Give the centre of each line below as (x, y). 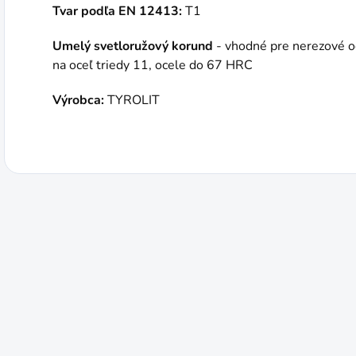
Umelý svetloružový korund (133, 46)
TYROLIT (132, 100)
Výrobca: (78, 100)
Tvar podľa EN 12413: (117, 11)
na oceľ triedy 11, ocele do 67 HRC (153, 65)
